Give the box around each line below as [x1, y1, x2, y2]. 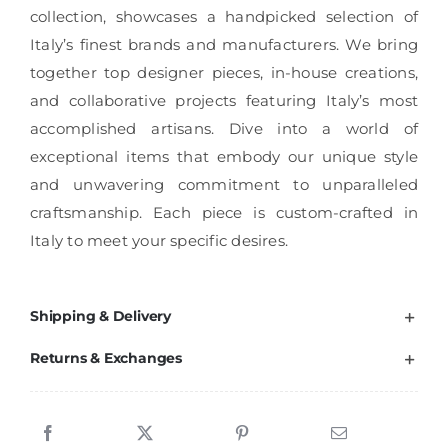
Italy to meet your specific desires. [29, 231, 289, 251]
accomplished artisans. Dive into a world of [29, 119, 419, 139]
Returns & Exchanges [29, 349, 182, 368]
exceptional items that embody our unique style [29, 147, 419, 167]
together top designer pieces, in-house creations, [29, 63, 419, 83]
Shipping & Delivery [29, 307, 171, 326]
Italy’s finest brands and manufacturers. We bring [29, 35, 419, 55]
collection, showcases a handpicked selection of [29, 7, 419, 27]
